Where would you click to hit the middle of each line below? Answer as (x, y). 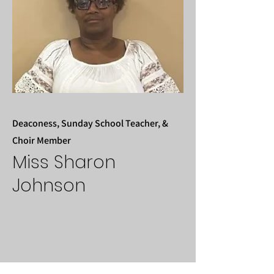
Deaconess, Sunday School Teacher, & (90, 123)
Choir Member (42, 140)
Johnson (49, 185)
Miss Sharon (64, 162)
